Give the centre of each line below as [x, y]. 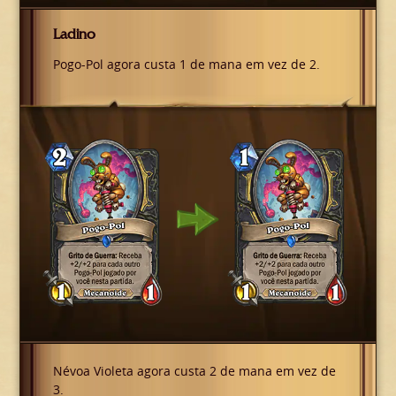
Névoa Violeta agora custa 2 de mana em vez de [194, 370]
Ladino [74, 34]
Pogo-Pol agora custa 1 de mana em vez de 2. [186, 65]
